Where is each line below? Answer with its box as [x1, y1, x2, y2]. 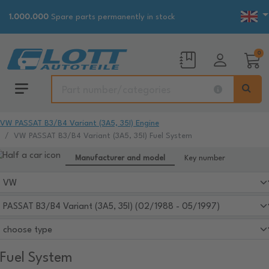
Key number [184, 154, 225, 162]
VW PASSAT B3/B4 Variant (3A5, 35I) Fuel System [14, 132, 192, 140]
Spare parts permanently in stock [49, 13, 175, 21]
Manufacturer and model [75, 154, 165, 162]
